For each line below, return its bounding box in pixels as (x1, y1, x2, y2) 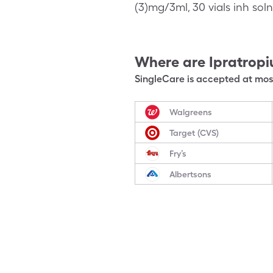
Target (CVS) (169, 127, 219, 138)
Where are (135, 53, 205, 71)
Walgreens (169, 107, 212, 117)
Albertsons (169, 169, 211, 179)
